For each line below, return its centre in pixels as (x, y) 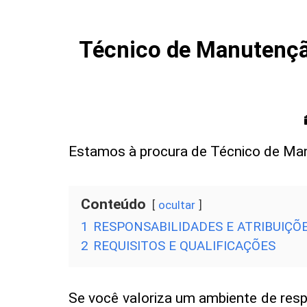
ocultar (177, 205)
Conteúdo (113, 204)
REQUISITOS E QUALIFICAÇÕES (184, 245)
